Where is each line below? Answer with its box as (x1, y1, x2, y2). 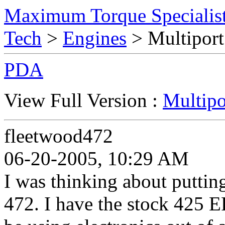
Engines (63, 27, 127, 49)
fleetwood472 (4, 125, 113, 147)
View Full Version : (4, 89, 163, 111)
